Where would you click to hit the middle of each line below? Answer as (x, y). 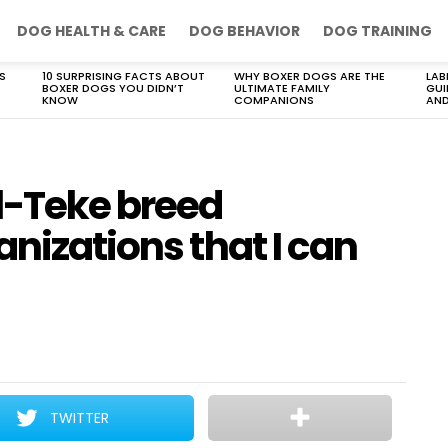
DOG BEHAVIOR (244, 31)
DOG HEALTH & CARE (91, 31)
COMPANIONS (274, 100)
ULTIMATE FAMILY (282, 88)
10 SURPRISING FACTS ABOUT (123, 76)
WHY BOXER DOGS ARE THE (309, 76)
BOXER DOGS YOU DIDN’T (113, 88)
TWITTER (80, 418)
